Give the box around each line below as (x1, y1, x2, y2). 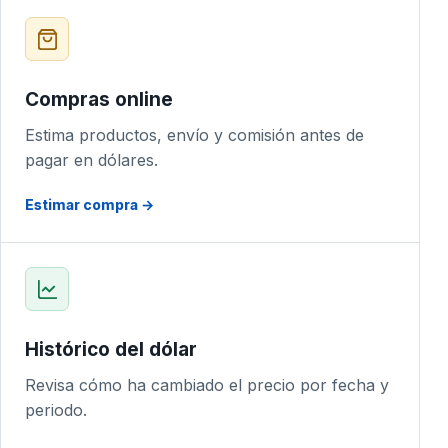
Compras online (25, 88, 173, 111)
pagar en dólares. (25, 150, 158, 170)
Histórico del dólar (25, 338, 197, 361)
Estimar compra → (25, 196, 154, 213)
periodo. (25, 400, 87, 420)
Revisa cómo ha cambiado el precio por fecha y (25, 375, 389, 395)
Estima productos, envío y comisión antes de (25, 125, 364, 145)
